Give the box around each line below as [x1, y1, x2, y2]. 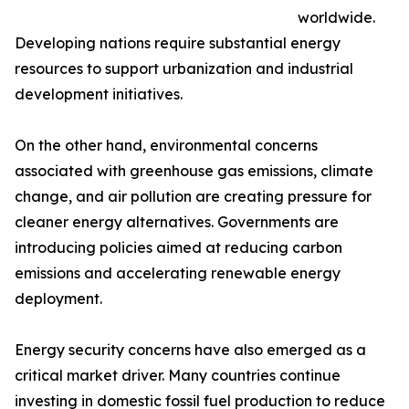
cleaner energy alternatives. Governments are [15, 213, 339, 232]
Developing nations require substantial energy [15, 34, 341, 53]
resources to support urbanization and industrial [15, 59, 353, 79]
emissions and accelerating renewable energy [15, 264, 341, 283]
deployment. [15, 289, 102, 309]
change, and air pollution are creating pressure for [15, 187, 372, 206]
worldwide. [298, 8, 375, 27]
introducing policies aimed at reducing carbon [15, 238, 342, 257]
